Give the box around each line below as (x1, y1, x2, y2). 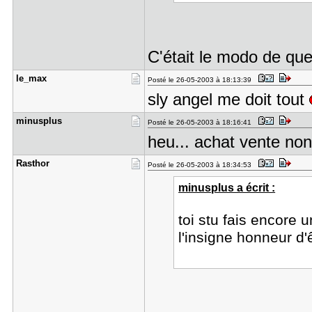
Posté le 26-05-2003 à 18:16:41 (147, 118, 256, 126)
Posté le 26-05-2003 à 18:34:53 (147, 161, 256, 169)
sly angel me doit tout (147, 90, 309, 109)
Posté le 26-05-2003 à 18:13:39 (147, 76, 256, 84)
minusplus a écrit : (178, 181, 276, 194)
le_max (15, 73, 47, 84)
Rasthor (15, 158, 49, 169)
